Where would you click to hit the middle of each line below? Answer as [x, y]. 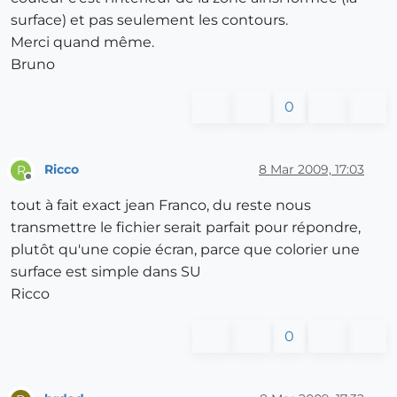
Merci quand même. [82, 42]
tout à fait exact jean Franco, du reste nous [161, 205]
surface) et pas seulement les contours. [149, 19]
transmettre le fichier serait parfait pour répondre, [186, 227]
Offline [45, 183]
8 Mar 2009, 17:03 [311, 170]
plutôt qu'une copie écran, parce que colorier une [185, 249]
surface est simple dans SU [106, 271]
